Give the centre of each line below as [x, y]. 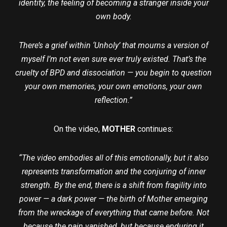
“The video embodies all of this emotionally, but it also [113, 158]
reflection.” [113, 100]
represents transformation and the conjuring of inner [113, 172]
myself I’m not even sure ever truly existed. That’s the [113, 59]
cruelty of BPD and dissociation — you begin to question [113, 73]
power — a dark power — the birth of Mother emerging [113, 199]
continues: [154, 129]
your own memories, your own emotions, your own [113, 87]
